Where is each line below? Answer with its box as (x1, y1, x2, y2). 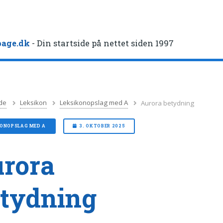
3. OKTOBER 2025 (79, 123, 125, 129)
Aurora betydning (141, 98, 195, 108)
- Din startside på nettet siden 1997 (30, 38, 174, 49)
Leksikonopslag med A (60, 98, 128, 108)
